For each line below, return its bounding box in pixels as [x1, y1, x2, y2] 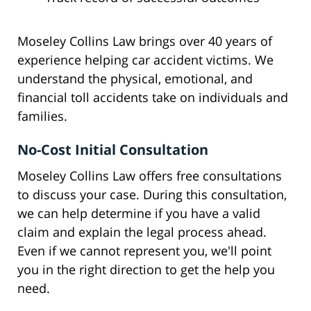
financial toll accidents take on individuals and [17, 89, 288, 106]
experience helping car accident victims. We [17, 51, 274, 69]
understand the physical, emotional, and [17, 70, 253, 87]
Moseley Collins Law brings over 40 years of [17, 33, 272, 50]
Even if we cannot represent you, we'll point [17, 242, 271, 260]
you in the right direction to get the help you [17, 261, 275, 278]
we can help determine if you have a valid [17, 205, 260, 222]
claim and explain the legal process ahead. [17, 224, 267, 241]
